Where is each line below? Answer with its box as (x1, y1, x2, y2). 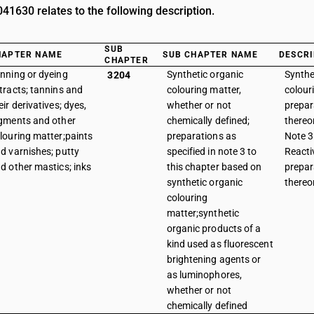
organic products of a (166, 223, 261, 234)
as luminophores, (166, 269, 242, 280)
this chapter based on (166, 161, 262, 172)
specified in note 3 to (166, 146, 257, 157)
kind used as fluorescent (166, 238, 273, 250)
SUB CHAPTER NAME (163, 50, 259, 60)
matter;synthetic (166, 207, 239, 219)
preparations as (166, 130, 236, 142)
